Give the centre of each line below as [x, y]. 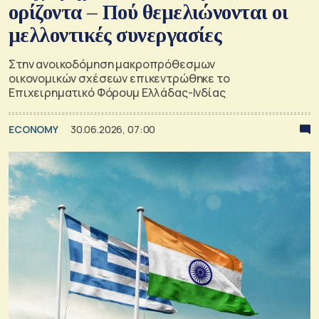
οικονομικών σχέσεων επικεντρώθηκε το [119, 78]
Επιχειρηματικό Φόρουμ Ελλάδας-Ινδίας [117, 92]
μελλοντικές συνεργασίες [115, 35]
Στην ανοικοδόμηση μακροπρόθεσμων [112, 64]
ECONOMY [34, 129]
